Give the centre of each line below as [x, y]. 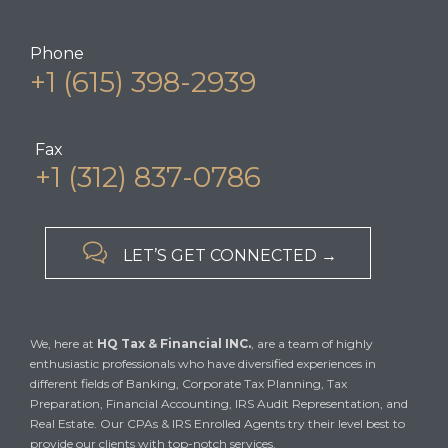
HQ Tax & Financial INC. [174, 344]
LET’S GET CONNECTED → [229, 255]
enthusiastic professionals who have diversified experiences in [203, 364]
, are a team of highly [312, 344]
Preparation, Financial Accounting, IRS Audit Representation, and [219, 404]
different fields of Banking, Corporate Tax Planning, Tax [188, 384]
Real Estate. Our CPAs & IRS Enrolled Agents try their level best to [217, 424]
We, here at [63, 344]
